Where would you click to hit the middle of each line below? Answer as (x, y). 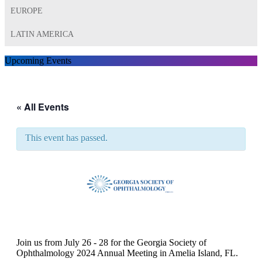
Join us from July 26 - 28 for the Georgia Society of (111, 243)
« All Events (43, 107)
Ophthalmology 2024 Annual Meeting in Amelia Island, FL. (127, 253)
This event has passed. (66, 138)
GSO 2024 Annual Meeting (116, 220)
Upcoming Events (38, 61)
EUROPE (27, 11)
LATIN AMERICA (42, 35)
